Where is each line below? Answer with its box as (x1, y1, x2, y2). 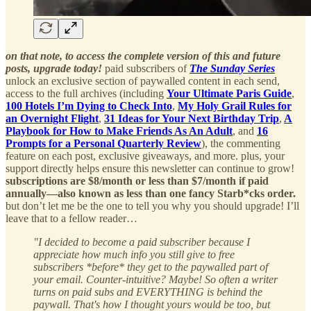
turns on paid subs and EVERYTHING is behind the (33, 285, 262, 298)
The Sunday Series (190, 62, 275, 74)
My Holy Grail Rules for (178, 99, 292, 112)
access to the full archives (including (6, 87, 167, 99)
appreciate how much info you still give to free (33, 248, 235, 260)
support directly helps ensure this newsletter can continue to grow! (6, 162, 294, 174)
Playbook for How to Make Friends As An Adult (6, 124, 233, 137)
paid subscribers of (105, 62, 187, 74)
